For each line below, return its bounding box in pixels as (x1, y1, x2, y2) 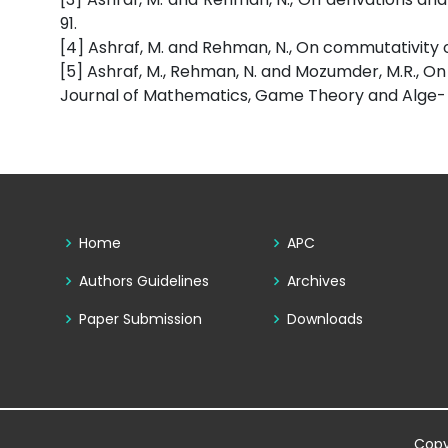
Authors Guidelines (79, 271, 209, 292)
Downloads (287, 309, 364, 330)
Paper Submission (79, 309, 202, 330)
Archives (287, 271, 347, 292)
